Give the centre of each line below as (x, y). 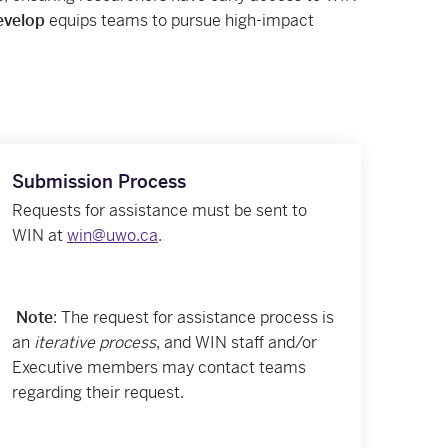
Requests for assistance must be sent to (159, 210)
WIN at (37, 235)
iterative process (95, 342)
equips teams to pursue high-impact (179, 20)
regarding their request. (98, 392)
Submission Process (99, 181)
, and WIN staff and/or (236, 342)
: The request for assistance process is (193, 317)
